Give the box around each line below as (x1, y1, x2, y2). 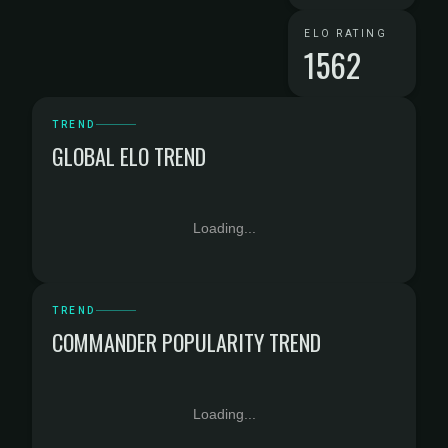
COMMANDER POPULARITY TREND (52, 326, 321, 358)
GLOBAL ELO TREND (52, 140, 206, 172)
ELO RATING (304, 28, 387, 39)
